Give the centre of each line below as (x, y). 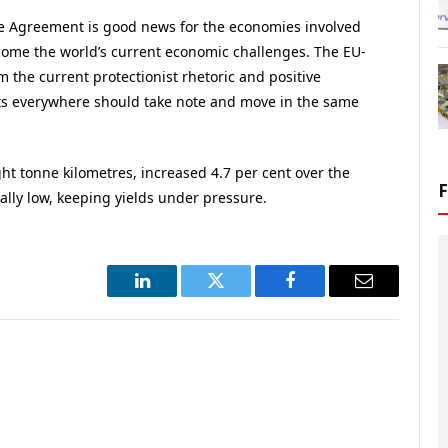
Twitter (240, 295)
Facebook (323, 295)
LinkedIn (173, 295)
